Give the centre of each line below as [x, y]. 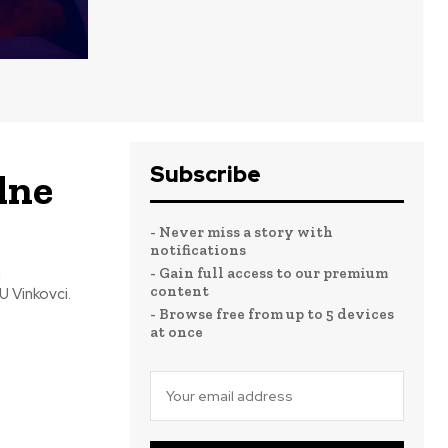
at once [176, 332]
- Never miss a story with [241, 232]
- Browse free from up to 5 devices [272, 314]
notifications [198, 250]
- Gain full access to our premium [269, 273]
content [179, 291]
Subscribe [205, 175]
